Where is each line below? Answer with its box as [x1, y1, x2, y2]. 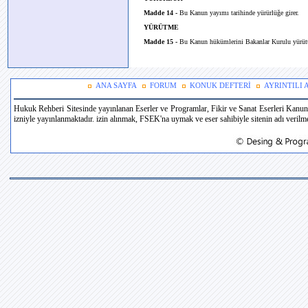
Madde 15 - [144, 38, 177, 45]
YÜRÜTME [144, 23, 179, 31]
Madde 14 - [144, 9, 177, 16]
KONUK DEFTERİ [190, 82, 251, 89]
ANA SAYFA [96, 82, 137, 89]
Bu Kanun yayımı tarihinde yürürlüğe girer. [177, 9, 299, 16]
